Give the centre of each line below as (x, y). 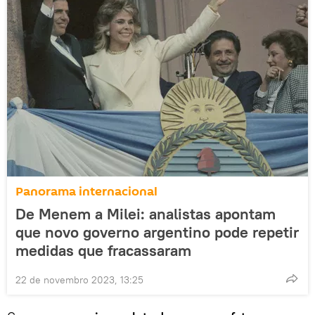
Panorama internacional (86, 191)
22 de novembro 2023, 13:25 (79, 279)
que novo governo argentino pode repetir (157, 232)
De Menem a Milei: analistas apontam (146, 213)
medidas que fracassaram (103, 250)
